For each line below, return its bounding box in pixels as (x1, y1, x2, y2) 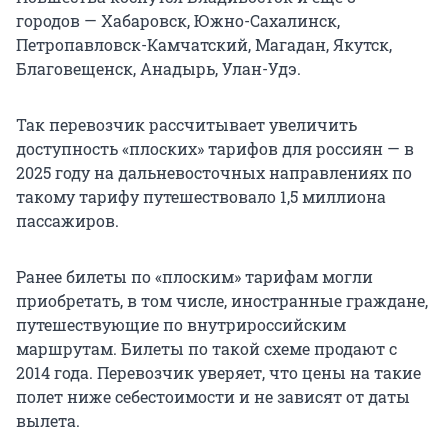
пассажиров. (16, 210, 119, 232)
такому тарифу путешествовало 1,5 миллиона (16, 186, 386, 208)
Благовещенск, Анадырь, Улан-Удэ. (16, 58, 301, 80)
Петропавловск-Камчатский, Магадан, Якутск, (16, 34, 392, 56)
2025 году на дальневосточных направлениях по (16, 162, 412, 184)
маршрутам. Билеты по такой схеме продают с (16, 338, 397, 360)
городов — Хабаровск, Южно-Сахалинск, (16, 10, 340, 32)
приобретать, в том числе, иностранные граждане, (16, 290, 428, 312)
